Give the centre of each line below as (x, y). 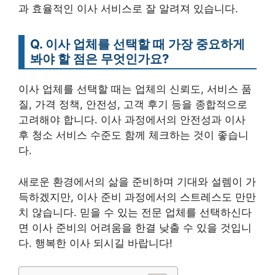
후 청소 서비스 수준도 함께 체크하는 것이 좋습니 (134, 135)
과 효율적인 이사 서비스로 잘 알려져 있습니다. (128, 9)
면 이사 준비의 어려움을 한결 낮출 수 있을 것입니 (135, 227)
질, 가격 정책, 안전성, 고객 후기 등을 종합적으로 (133, 104)
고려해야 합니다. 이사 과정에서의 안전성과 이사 (132, 120)
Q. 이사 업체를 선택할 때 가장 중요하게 (137, 44)
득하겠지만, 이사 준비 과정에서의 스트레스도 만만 (137, 197)
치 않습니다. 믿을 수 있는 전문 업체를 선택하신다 (135, 212)
